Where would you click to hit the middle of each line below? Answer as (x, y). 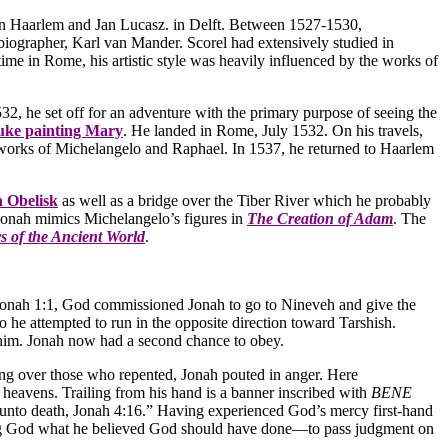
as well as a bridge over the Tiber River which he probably (246, 201)
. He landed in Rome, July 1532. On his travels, (273, 131)
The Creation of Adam (320, 219)
